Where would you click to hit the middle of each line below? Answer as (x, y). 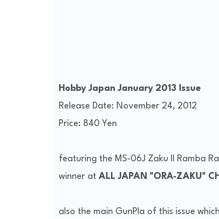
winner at (78, 177)
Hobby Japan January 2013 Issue (131, 89)
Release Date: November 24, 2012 (128, 106)
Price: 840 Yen (88, 124)
